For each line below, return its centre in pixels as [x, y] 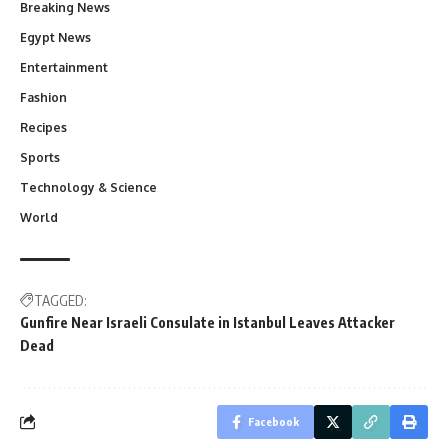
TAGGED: [60, 300]
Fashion [43, 97]
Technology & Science [88, 187]
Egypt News [55, 37]
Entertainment [64, 67]
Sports [40, 157]
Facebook [273, 421]
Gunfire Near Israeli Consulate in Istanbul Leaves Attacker [207, 322]
